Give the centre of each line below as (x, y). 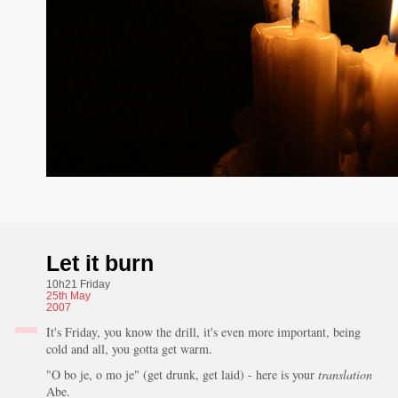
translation (345, 374)
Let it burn (99, 263)
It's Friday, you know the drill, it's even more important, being (203, 332)
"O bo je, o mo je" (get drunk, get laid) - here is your (182, 374)
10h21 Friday (78, 284)
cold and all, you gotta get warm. (129, 349)
